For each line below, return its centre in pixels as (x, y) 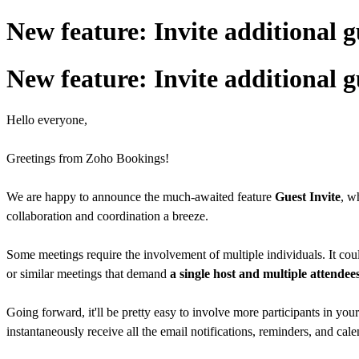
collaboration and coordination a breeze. (107, 216)
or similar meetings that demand (88, 274)
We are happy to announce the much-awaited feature (141, 197)
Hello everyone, (47, 120)
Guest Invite (308, 197)
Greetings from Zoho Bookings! (88, 159)
